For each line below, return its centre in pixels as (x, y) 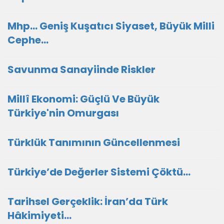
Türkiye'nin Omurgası (63, 113)
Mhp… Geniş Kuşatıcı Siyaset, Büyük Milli (111, 26)
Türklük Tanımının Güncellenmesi (94, 142)
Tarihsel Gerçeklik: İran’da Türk (88, 201)
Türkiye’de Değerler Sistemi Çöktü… (99, 172)
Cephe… (28, 40)
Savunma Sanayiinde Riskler (81, 69)
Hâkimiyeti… (39, 215)
